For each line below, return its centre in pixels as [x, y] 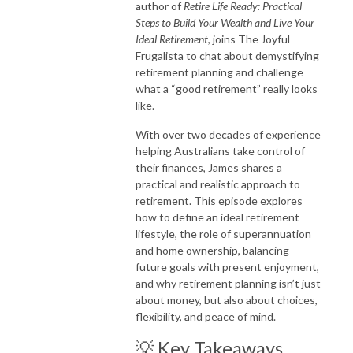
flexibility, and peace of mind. [206, 316]
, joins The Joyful [249, 39]
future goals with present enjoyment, [227, 266]
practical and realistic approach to [218, 184]
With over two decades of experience [228, 134]
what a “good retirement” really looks [227, 88]
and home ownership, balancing [212, 250]
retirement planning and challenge [219, 72]
